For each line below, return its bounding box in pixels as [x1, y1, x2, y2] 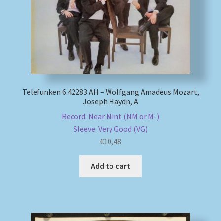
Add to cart [91, 161, 130, 171]
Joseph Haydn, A [83, 96, 138, 106]
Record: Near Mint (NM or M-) [62, 111, 159, 121]
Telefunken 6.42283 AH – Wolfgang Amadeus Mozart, [22, 86, 199, 97]
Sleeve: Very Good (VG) [74, 123, 147, 134]
